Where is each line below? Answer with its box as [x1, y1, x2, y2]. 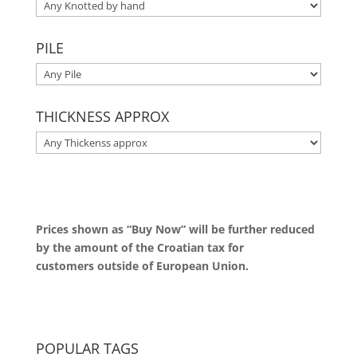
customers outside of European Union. [35, 258, 249, 274]
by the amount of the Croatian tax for [35, 240, 244, 256]
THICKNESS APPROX [35, 107, 169, 127]
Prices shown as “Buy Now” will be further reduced [35, 222, 315, 237]
